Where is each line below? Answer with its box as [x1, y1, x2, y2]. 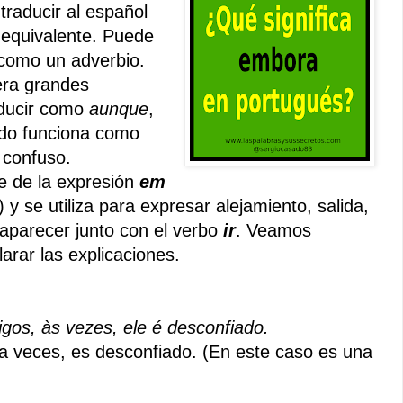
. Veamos [235, 220, 311, 241]
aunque [88, 99, 148, 120]
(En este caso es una [201, 342, 372, 363]
